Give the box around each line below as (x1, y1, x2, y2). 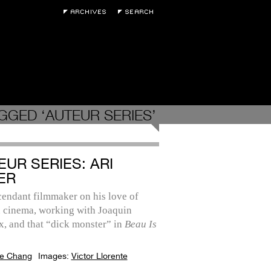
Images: (38, 251, 71, 261)
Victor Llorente (71, 251, 128, 261)
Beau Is (124, 218, 157, 230)
